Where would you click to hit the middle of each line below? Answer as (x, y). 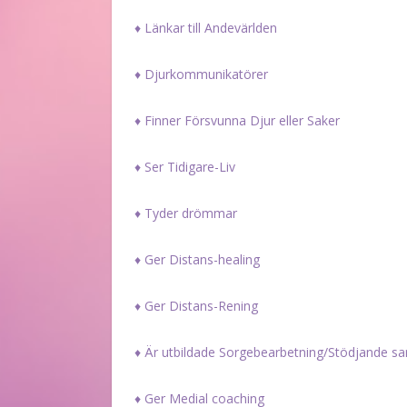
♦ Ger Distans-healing (197, 259)
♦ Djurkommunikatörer (201, 74)
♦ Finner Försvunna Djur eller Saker (237, 120)
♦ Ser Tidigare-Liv (185, 166)
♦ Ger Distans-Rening (196, 305)
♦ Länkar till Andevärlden (206, 27)
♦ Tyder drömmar (186, 213)
